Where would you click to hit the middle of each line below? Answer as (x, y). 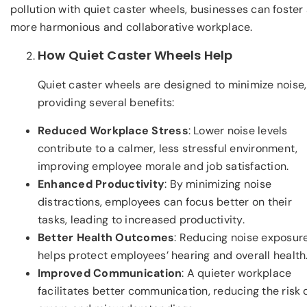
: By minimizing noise (218, 184)
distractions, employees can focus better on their (165, 201)
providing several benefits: (106, 103)
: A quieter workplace (237, 273)
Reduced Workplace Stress (113, 130)
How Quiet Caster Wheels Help (135, 56)
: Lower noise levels (238, 130)
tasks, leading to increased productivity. (141, 219)
